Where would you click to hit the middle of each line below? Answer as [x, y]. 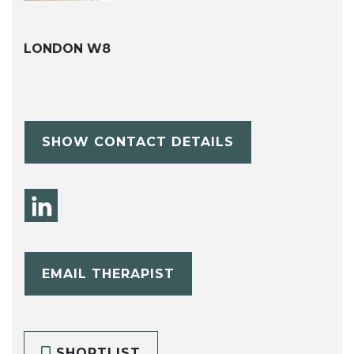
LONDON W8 [67, 48]
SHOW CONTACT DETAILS [137, 142]
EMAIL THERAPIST [108, 273]
